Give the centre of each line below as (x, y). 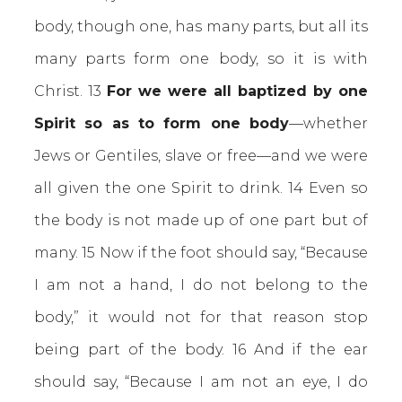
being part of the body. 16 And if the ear (201, 350)
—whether (328, 123)
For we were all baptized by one (237, 91)
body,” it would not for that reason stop (201, 317)
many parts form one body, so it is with (201, 59)
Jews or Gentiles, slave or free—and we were (201, 156)
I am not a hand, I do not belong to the (201, 285)
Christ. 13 (70, 91)
